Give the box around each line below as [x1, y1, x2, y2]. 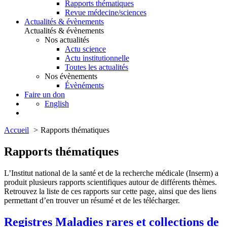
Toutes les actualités [65, 63, 128, 71]
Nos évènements [45, 72, 97, 81]
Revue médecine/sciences [65, 8, 146, 17]
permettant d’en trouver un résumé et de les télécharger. [4, 196, 180, 205]
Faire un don [24, 90, 65, 99]
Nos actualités [45, 35, 89, 44]
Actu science [65, 45, 106, 53]
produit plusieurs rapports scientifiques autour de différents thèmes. [4, 177, 217, 186]
